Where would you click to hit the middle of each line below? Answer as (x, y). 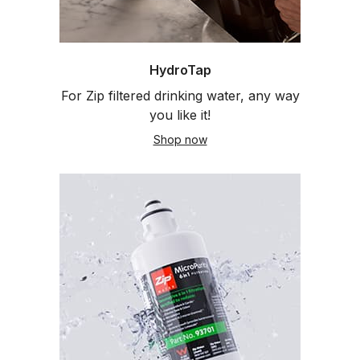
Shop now (180, 139)
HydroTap (180, 70)
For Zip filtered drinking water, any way (180, 96)
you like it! (180, 115)
